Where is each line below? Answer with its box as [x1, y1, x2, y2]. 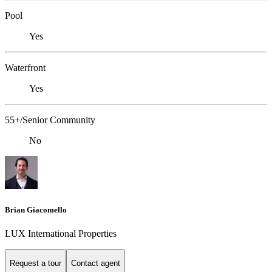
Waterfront [5, 63, 46, 73]
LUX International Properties [5, 228, 117, 239]
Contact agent [71, 259, 120, 268]
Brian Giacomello [5, 205, 67, 214]
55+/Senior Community [5, 115, 95, 126]
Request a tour [10, 259, 61, 268]
